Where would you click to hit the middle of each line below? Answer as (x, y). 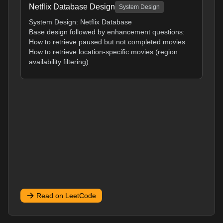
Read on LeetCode (66, 196)
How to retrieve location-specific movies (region (103, 52)
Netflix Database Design (72, 7)
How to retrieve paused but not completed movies (107, 42)
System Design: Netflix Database (80, 22)
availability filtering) (59, 62)
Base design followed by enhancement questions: (107, 32)
